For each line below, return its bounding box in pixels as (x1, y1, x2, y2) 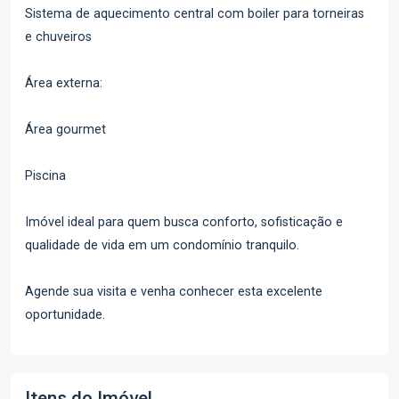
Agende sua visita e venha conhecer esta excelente (25, 284, 322, 299)
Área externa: (25, 76, 102, 91)
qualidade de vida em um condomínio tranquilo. (25, 238, 299, 253)
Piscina (25, 168, 66, 183)
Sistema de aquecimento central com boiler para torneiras (25, 6, 364, 21)
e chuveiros (25, 29, 92, 45)
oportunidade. (25, 307, 105, 322)
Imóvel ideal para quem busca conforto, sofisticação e (25, 215, 343, 230)
